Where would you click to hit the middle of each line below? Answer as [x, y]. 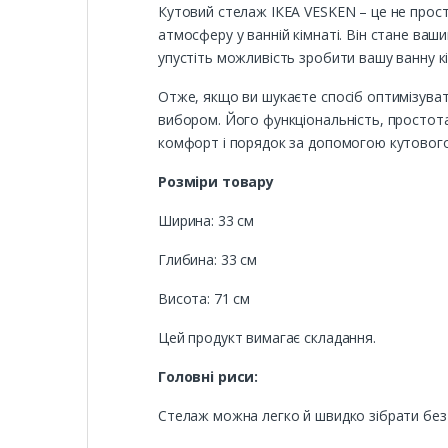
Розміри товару [216, 182]
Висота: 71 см [204, 299]
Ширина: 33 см [206, 221]
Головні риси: [208, 377]
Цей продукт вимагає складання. [267, 338]
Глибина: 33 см [208, 260]
